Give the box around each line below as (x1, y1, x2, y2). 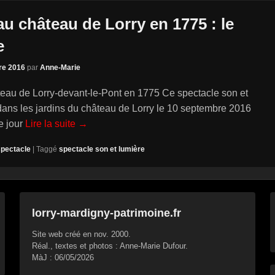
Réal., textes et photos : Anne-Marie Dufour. (32, 241, 188, 250)
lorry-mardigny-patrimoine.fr (32, 206, 181, 219)
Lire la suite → (25, 118, 88, 129)
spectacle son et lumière (59, 144, 145, 153)
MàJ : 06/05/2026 (32, 252, 94, 262)
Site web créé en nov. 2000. (32, 229, 131, 239)
